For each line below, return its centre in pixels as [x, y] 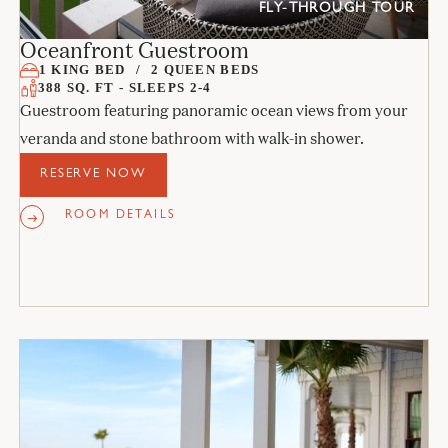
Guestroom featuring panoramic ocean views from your [213, 111]
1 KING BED [82, 70]
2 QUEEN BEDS [205, 70]
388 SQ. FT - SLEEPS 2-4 [124, 88]
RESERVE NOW [93, 175]
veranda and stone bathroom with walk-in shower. [191, 139]
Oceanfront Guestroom [134, 50]
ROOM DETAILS [120, 216]
